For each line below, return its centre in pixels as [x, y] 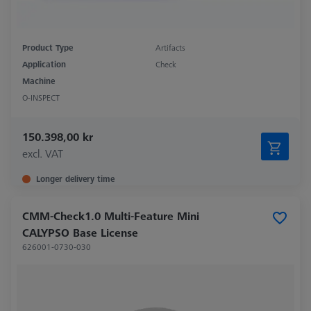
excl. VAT [43, 154]
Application [44, 65]
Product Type [48, 48]
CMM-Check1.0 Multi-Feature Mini [111, 216]
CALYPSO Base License [80, 233]
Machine [39, 81]
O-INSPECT [41, 98]
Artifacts [170, 48]
